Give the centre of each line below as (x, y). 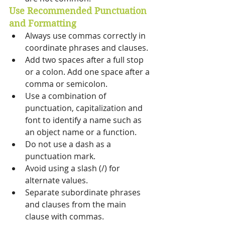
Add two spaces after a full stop (85, 60)
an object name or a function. (82, 132)
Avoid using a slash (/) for (74, 168)
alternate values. (58, 181)
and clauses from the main (77, 205)
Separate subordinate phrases (84, 193)
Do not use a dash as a (69, 144)
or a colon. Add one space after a (88, 72)
